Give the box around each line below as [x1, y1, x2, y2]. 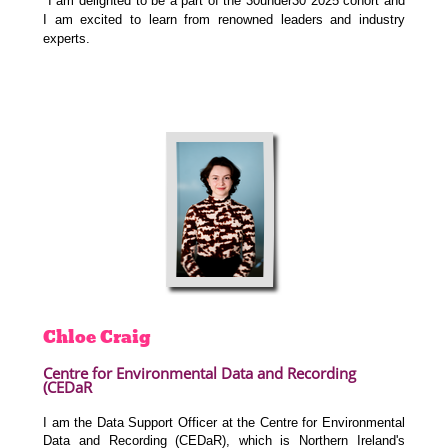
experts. [43, 31, 91, 47]
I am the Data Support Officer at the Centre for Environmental [43, 415, 405, 431]
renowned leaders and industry [217, 12, 405, 28]
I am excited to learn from [43, 12, 218, 28]
